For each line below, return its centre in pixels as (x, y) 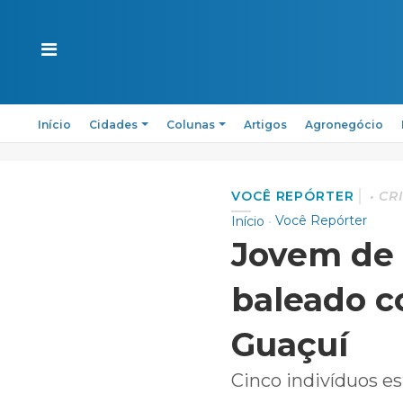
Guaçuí (290, 345)
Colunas (190, 125)
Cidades (113, 125)
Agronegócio (344, 125)
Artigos (265, 125)
